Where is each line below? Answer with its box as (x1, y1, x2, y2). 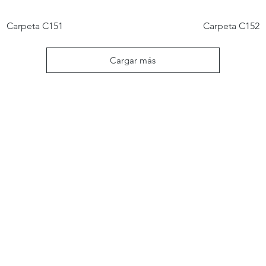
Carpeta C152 (203, 20, 259, 31)
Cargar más (110, 55, 156, 66)
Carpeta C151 (7, 20, 63, 31)
